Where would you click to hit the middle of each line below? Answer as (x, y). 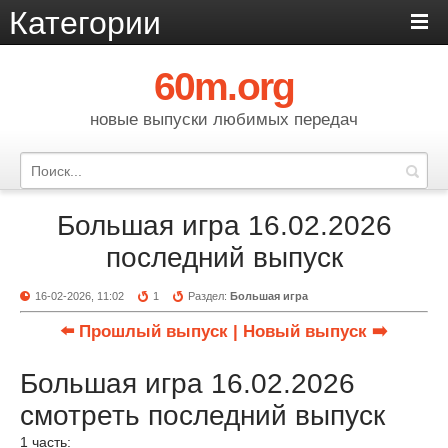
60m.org (224, 86)
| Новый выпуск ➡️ (310, 331)
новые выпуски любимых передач (224, 119)
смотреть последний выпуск (202, 415)
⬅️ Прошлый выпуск (144, 331)
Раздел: (209, 296)
